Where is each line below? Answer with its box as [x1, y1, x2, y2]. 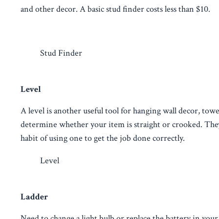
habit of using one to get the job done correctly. [21, 132, 185, 144]
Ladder [21, 191, 48, 202]
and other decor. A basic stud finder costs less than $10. [21, 3, 210, 15]
